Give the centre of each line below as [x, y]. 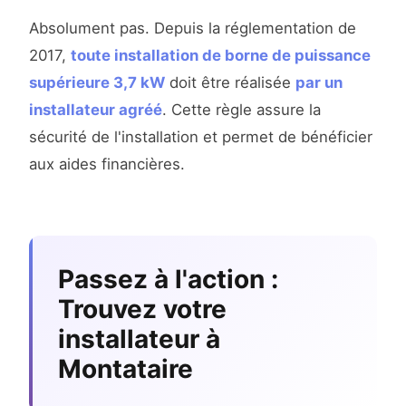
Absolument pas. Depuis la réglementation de [193, 29]
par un [319, 83]
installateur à [139, 339]
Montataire [126, 369]
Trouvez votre [142, 309]
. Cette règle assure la [242, 110]
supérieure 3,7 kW [97, 83]
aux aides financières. [107, 164]
